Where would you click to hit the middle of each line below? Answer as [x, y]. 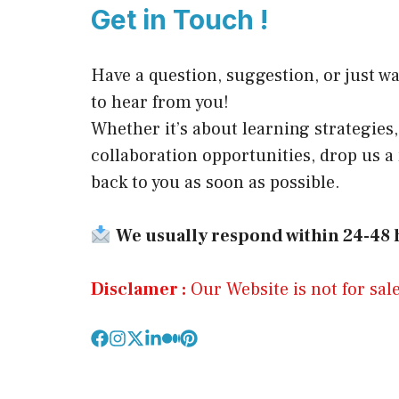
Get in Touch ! [179, 19]
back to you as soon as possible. [216, 182]
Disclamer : [138, 289]
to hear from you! [160, 102]
